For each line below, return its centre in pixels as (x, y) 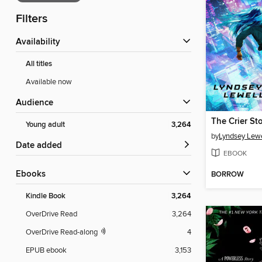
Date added (42, 146)
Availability (41, 42)
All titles (39, 64)
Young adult (45, 125)
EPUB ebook (46, 251)
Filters (32, 19)
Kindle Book (46, 196)
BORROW (227, 175)
